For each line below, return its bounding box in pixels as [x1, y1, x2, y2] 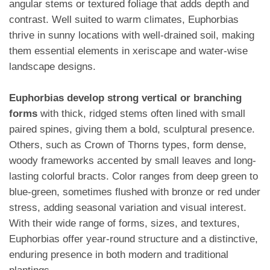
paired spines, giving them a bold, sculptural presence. [9, 124, 255, 136]
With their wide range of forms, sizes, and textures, [9, 218, 240, 230]
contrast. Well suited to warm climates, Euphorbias [9, 14, 239, 26]
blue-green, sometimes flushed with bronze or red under [9, 186, 260, 198]
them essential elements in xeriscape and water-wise [9, 45, 248, 57]
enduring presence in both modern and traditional [9, 249, 228, 261]
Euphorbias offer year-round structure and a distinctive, [9, 233, 258, 245]
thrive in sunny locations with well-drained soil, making [9, 30, 254, 42]
